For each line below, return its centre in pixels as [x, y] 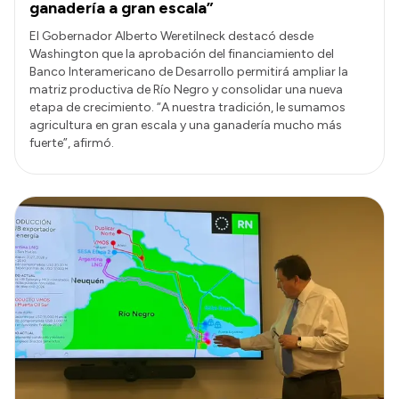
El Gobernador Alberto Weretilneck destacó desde [171, 36]
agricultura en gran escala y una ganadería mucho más [186, 125]
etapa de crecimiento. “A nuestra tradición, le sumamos [187, 107]
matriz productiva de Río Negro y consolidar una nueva [186, 89]
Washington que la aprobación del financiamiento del [182, 53]
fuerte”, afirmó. [72, 142]
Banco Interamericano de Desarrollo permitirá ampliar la [189, 71]
